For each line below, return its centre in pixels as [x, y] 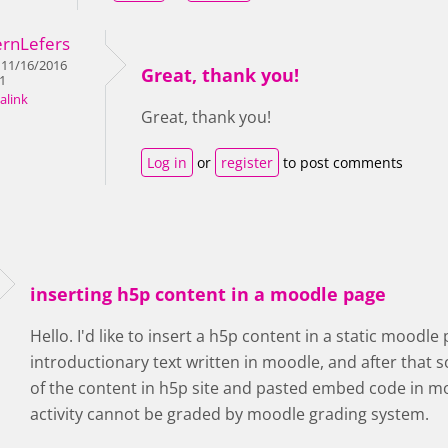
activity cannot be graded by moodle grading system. [229, 414]
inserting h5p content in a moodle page [208, 294]
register [247, 162]
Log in [167, 162]
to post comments [341, 162]
